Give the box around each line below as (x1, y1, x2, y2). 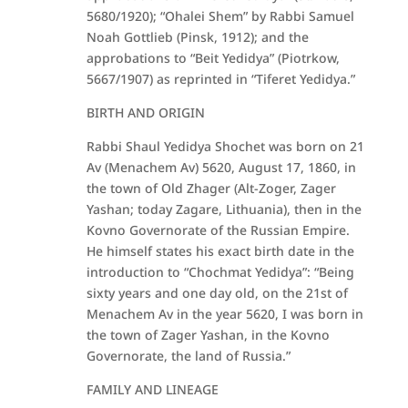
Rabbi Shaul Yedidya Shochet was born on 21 (86, 138, 364, 155)
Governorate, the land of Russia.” (86, 347, 291, 364)
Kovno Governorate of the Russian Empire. (86, 221, 350, 239)
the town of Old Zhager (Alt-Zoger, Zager (86, 179, 336, 197)
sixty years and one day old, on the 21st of (86, 284, 348, 301)
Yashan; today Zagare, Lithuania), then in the (86, 200, 362, 218)
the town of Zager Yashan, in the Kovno (86, 326, 330, 343)
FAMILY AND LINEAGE (86, 381, 219, 398)
